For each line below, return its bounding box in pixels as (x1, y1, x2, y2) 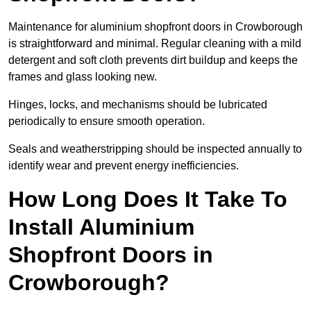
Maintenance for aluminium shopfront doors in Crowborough (8, 21, 303, 33)
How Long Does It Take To (8, 187, 287, 212)
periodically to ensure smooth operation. (8, 115, 208, 128)
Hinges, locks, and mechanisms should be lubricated (8, 99, 267, 111)
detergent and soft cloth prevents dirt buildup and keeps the (8, 54, 298, 67)
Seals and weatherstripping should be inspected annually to (8, 143, 302, 155)
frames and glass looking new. (8, 71, 160, 83)
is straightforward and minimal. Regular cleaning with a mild (8, 37, 301, 50)
